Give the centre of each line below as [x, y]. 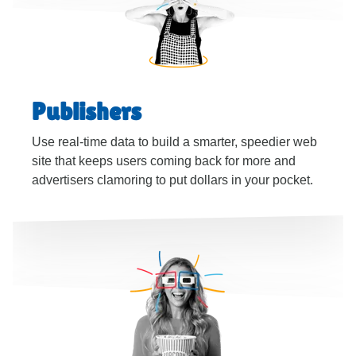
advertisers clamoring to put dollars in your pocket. [172, 180]
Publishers [87, 111]
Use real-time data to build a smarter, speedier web [174, 142]
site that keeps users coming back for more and [164, 161]
